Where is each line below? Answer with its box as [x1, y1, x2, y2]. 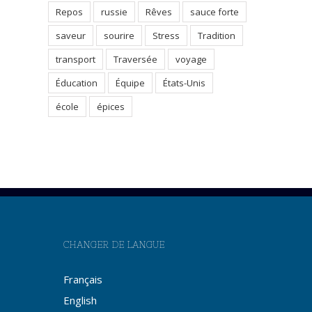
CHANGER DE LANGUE [63, 240, 164, 250]
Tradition [197, 29, 235, 42]
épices [96, 100, 125, 113]
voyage [175, 53, 207, 65]
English [63, 293, 97, 307]
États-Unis [162, 77, 205, 89]
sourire [103, 29, 134, 42]
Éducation [55, 77, 97, 89]
